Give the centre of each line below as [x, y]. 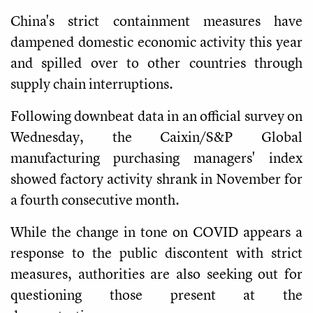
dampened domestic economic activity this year [156, 41]
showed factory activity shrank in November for [156, 178]
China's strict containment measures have [156, 20]
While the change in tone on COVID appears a [156, 231]
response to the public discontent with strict [156, 252]
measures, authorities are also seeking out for [156, 273]
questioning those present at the [156, 294]
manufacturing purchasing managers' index [156, 157]
